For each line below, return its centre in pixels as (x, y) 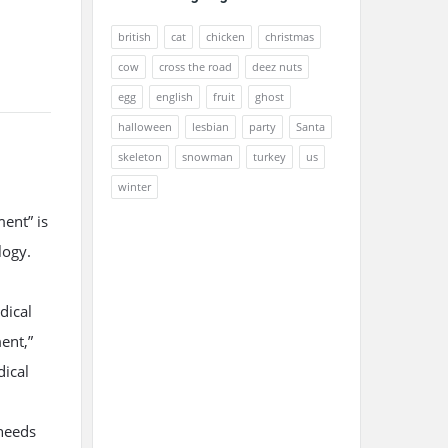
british (134, 36)
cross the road (195, 66)
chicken (225, 36)
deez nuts (277, 66)
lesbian (210, 126)
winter (134, 186)
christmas (289, 36)
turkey (269, 156)
